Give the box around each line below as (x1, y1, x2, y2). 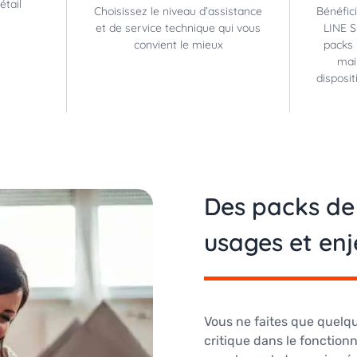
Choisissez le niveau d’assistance (94, 4, 262, 18)
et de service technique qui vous (96, 21, 261, 35)
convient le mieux (133, 37, 223, 52)
